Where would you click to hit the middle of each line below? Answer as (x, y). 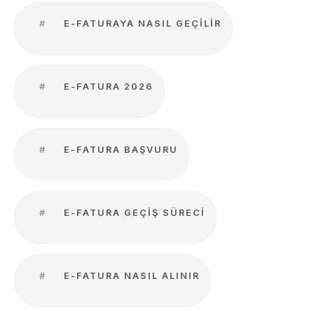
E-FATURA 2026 (107, 87)
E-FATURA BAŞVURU (119, 150)
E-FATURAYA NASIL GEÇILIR (141, 23)
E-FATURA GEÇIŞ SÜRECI (133, 213)
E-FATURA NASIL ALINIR (130, 276)
